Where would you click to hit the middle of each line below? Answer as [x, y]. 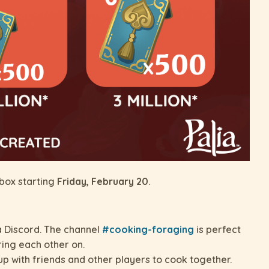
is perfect [217, 230]
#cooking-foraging [148, 230]
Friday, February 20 [103, 182]
